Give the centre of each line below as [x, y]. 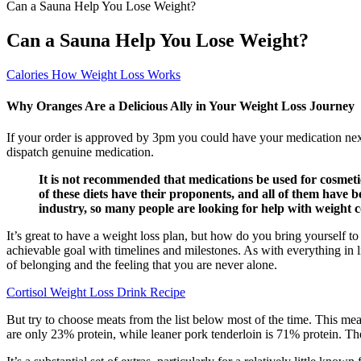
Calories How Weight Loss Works [93, 74]
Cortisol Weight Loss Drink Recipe [96, 293]
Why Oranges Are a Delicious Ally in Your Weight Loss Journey [180, 106]
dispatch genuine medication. [80, 152]
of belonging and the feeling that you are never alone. [142, 265]
